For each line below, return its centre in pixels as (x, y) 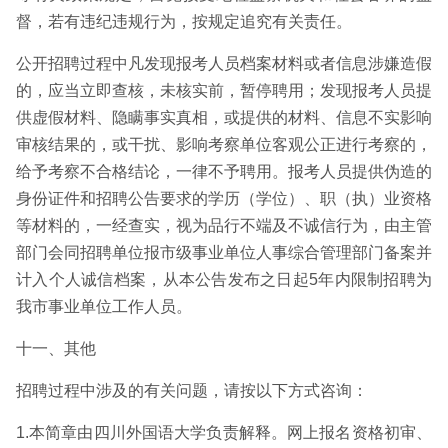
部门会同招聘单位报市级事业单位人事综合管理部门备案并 (224, 252)
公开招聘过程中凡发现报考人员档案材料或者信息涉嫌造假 (224, 63)
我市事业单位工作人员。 (104, 306)
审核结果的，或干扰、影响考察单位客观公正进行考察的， (224, 144)
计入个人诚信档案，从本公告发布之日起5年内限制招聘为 (224, 279)
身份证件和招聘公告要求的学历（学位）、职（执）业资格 (224, 198)
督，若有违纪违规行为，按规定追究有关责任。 (184, 21)
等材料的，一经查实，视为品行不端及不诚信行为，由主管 (224, 225)
